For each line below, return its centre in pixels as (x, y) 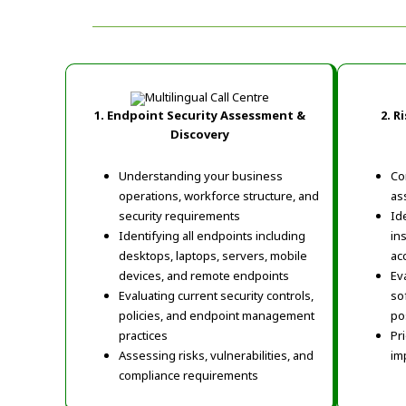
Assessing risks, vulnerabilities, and (216, 356)
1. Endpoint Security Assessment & (199, 116)
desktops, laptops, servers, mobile (213, 256)
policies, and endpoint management (217, 316)
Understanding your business (201, 176)
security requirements (179, 216)
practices (143, 336)
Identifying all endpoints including (212, 236)
